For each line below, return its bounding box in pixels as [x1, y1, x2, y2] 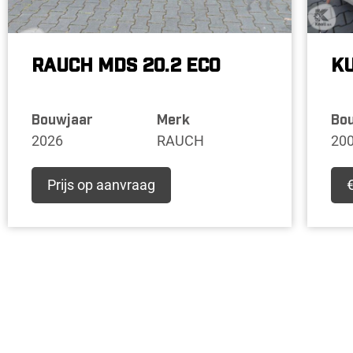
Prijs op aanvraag [47, 176, 155, 193]
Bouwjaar [32, 113, 93, 128]
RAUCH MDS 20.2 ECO [32, 56, 221, 76]
